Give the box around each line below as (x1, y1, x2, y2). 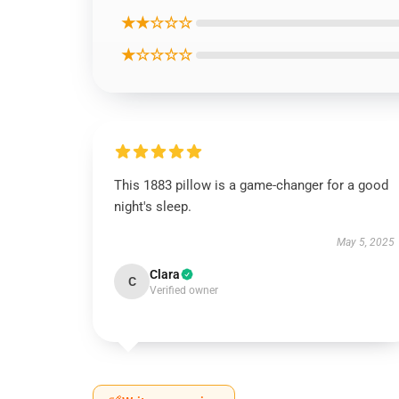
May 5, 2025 (336, 236, 395, 248)
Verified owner (150, 284, 218, 297)
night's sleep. (114, 199, 191, 215)
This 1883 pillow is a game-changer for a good (114, 177, 388, 193)
